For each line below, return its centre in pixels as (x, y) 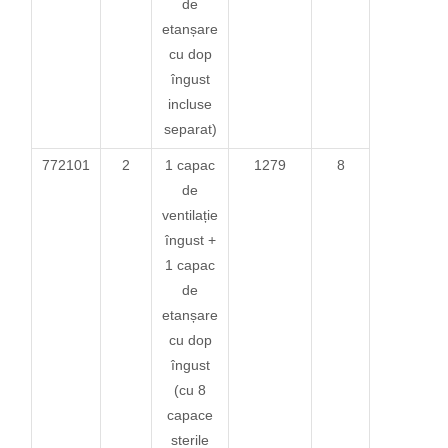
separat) (190, 128)
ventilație (190, 214)
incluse (190, 103)
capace (190, 414)
